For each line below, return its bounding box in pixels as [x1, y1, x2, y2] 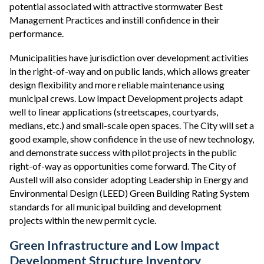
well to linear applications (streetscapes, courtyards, [9, 106, 218, 117]
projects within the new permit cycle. [9, 214, 156, 226]
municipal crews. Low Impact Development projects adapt [9, 93, 243, 104]
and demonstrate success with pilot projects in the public [9, 147, 237, 158]
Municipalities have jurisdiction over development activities [9, 52, 249, 63]
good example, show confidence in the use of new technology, [9, 133, 254, 144]
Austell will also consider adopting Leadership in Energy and [9, 174, 248, 185]
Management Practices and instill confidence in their [9, 14, 220, 25]
